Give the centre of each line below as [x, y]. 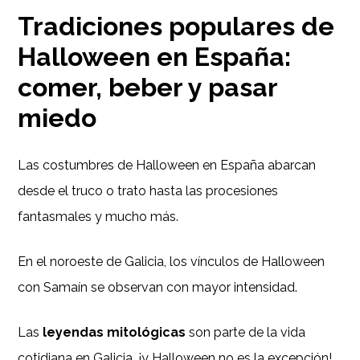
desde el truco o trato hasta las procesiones [148, 190]
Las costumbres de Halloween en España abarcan [167, 165]
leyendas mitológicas [115, 332]
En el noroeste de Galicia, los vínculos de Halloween [172, 261]
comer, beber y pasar [148, 87]
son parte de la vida [246, 332]
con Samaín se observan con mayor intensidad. [158, 287]
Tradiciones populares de [176, 26]
